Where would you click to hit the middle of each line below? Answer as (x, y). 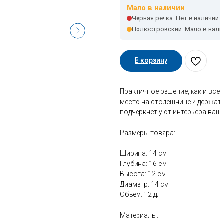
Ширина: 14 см (143, 153)
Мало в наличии (156, 8)
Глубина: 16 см (143, 164)
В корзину (151, 61)
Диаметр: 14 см (144, 184)
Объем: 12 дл (140, 195)
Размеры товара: (148, 133)
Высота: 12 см (143, 174)
